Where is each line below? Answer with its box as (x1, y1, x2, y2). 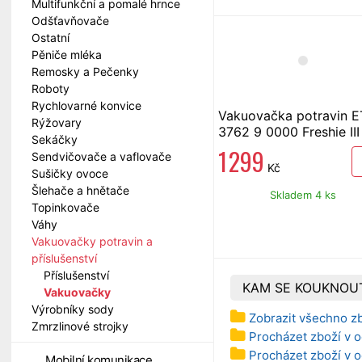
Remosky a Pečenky (32, 65, 139, 78)
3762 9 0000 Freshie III (218, 123, 360, 140)
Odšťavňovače (32, 14, 109, 27)
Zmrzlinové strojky (32, 319, 128, 333)
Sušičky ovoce (32, 166, 108, 180)
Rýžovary (32, 116, 82, 129)
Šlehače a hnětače (32, 183, 129, 197)
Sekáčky (32, 133, 78, 146)
